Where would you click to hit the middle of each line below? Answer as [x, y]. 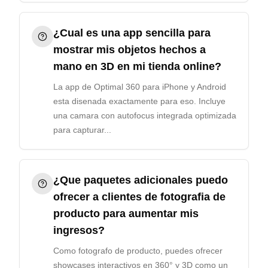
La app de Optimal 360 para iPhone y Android [140, 87]
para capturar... [82, 130]
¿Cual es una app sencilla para [132, 33]
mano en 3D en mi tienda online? [137, 66]
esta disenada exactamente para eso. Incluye [139, 101]
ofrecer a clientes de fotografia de [139, 197]
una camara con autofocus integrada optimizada [145, 115]
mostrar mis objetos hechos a [130, 50]
